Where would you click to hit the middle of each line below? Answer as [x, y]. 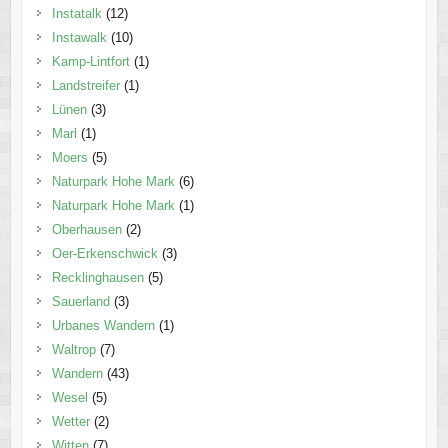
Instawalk [79, 38]
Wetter [70, 422]
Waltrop [73, 350]
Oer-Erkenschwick [104, 254]
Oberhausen [86, 230]
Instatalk [76, 14]
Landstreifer [85, 86]
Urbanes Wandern [103, 326]
